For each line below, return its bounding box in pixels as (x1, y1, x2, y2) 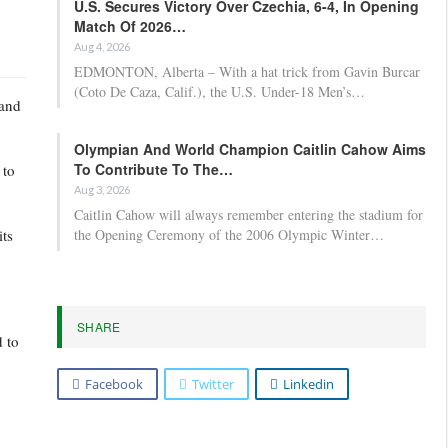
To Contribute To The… (74, 158, 233, 179)
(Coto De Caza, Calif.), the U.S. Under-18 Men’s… (74, 81, 365, 101)
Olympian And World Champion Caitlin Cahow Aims (74, 138, 426, 159)
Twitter (192, 374, 234, 393)
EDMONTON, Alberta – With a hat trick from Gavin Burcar (74, 61, 420, 81)
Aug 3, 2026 (74, 182, 130, 196)
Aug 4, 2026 (74, 39, 130, 53)
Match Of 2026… (74, 15, 186, 36)
